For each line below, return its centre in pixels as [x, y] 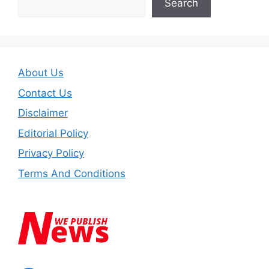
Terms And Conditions [72, 173]
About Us [41, 73]
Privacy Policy [51, 153]
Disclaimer [43, 113]
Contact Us [45, 93]
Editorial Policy [53, 133]
